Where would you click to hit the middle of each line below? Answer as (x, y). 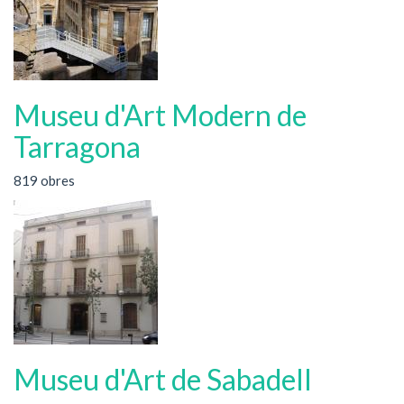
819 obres (44, 180)
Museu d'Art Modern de (160, 115)
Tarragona (77, 146)
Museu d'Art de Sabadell (163, 379)
